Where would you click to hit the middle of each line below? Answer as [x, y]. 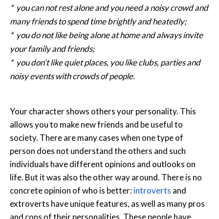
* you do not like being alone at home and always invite [106, 35]
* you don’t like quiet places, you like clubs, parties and [105, 62]
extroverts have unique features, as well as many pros [107, 203]
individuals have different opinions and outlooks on [103, 164]
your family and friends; [52, 48]
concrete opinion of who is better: [71, 190]
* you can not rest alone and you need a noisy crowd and [109, 7]
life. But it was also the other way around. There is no [106, 177]
